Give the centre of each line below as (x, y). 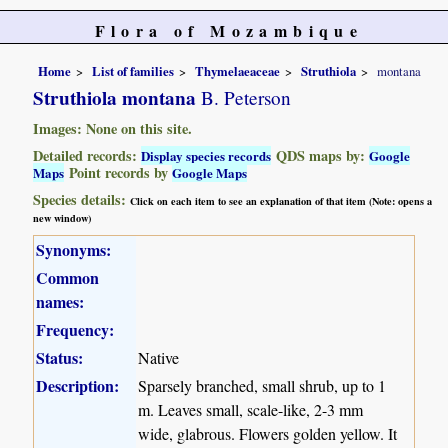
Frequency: (75, 329)
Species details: (82, 199)
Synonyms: (74, 249)
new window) (62, 217)
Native (159, 357)
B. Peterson (244, 97)
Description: (78, 385)
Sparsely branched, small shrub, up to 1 (262, 385)
